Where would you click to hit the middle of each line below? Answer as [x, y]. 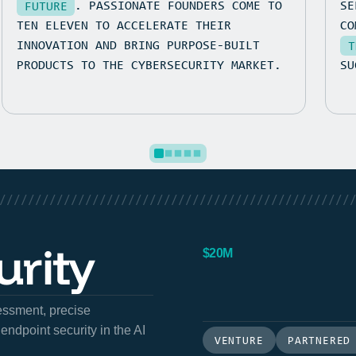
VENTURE [239, 339]
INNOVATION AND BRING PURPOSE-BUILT [139, 44]
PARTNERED [319, 339]
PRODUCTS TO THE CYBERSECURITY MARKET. [149, 64]
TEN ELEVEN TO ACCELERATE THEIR [124, 24]
